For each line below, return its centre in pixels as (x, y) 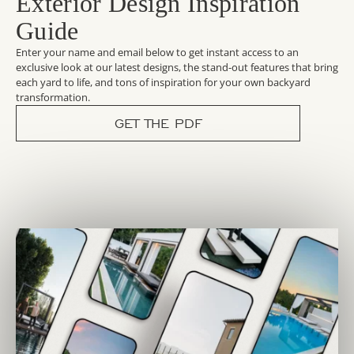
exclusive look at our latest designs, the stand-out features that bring (177, 68)
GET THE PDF (158, 124)
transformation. (53, 98)
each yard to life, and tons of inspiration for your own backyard (163, 83)
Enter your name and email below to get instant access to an (157, 53)
